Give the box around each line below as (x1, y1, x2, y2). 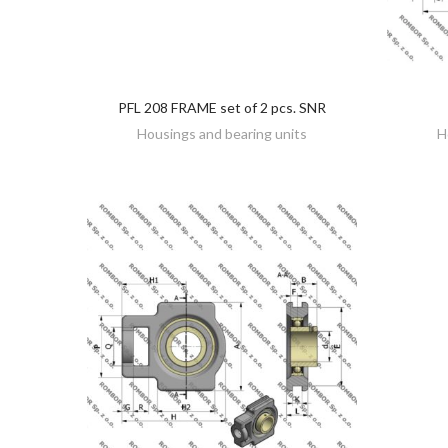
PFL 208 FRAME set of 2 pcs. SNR (118, 99, 326, 117)
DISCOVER (192, 100, 264, 117)
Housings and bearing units (137, 125, 307, 143)
